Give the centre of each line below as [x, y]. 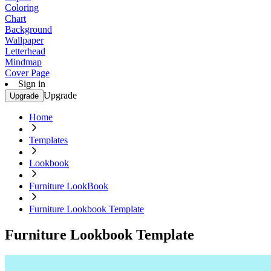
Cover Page [27, 73]
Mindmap [23, 62]
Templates [48, 140]
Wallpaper [24, 40]
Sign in [32, 84]
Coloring [22, 8]
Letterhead [25, 51]
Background [28, 29]
